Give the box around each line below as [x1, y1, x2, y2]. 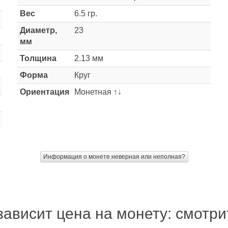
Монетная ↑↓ [74, 88, 122, 96]
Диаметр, [20, 26, 57, 35]
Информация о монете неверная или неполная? [43, 153, 185, 160]
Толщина [20, 54, 56, 63]
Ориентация [20, 88, 69, 96]
